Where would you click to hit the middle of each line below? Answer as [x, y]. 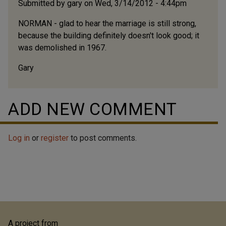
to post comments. [103, 138]
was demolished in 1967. [62, 47]
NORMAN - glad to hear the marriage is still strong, [107, 23]
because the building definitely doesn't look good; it [109, 35]
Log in [19, 138]
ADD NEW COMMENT [93, 109]
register [55, 138]
